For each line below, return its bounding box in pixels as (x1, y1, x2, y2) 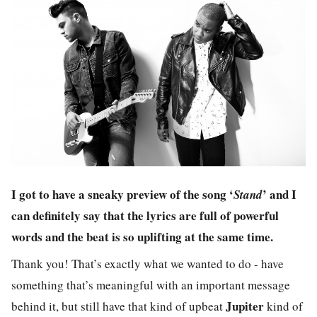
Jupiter (226, 297, 264, 316)
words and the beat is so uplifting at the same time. (11, 227, 273, 246)
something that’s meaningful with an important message (11, 277, 290, 294)
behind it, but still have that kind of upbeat (11, 298, 226, 315)
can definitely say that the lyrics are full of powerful (11, 206, 279, 224)
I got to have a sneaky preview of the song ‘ (11, 185, 234, 203)
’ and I (263, 185, 296, 203)
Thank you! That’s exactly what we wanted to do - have (11, 255, 284, 272)
